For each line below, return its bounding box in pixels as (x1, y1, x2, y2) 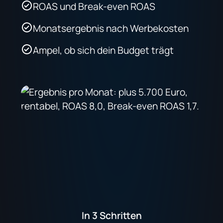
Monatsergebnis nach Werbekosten (33, 21, 189, 35)
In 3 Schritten (81, 209, 142, 222)
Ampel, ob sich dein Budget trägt (33, 43, 174, 57)
